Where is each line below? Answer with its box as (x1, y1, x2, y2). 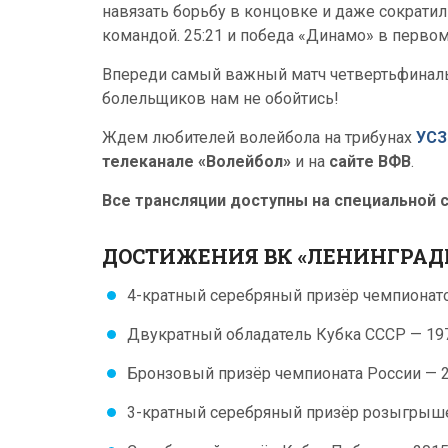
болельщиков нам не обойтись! (102, 89, 339, 108)
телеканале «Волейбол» (102, 152, 291, 171)
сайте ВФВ (329, 152, 411, 171)
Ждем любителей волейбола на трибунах (102, 128, 416, 147)
